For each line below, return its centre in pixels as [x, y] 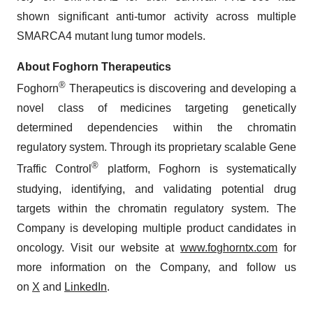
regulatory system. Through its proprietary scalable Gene [156, 147]
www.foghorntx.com [229, 247]
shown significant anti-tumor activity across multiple [156, 16]
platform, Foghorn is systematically [198, 169]
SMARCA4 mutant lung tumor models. [111, 36]
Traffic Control [54, 169]
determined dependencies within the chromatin [156, 128]
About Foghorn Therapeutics [94, 66]
